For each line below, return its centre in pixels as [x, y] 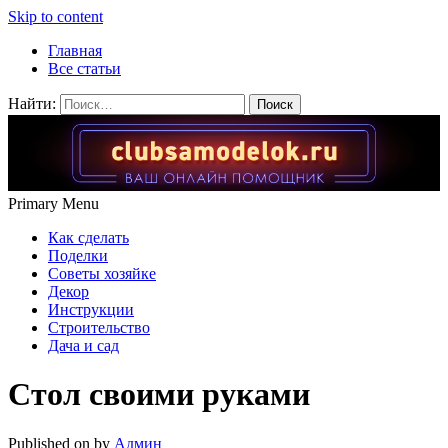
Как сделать [88, 237]
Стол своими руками [159, 394]
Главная [75, 50]
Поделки [78, 255]
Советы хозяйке [102, 273]
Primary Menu [53, 203]
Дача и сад [83, 345]
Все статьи [84, 68]
